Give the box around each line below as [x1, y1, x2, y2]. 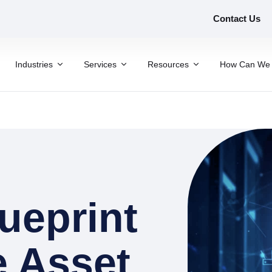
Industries [15, 59, 53, 69]
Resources [148, 59, 189, 69]
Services [84, 59, 117, 69]
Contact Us [213, 13, 260, 24]
